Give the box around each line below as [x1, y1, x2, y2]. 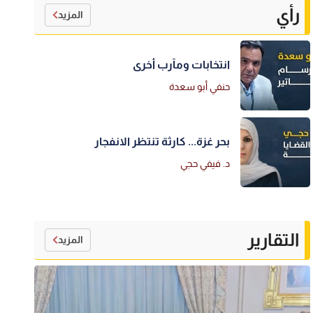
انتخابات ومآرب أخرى [133, 58, 231, 71]
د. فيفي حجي [180, 157, 231, 169]
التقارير [247, 230, 300, 250]
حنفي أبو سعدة [169, 80, 231, 92]
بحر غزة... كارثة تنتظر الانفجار [94, 135, 231, 147]
